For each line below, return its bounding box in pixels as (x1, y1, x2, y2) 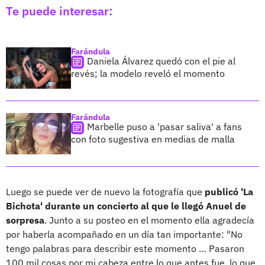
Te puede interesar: (6, 3, 112, 20)
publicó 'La (205, 186, 253, 198)
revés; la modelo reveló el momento (71, 67, 225, 80)
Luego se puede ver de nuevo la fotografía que (6, 186, 205, 198)
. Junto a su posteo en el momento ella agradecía (44, 214, 254, 227)
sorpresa (6, 214, 44, 227)
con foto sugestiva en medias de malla (71, 133, 235, 146)
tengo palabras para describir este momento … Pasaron (6, 243, 244, 255)
